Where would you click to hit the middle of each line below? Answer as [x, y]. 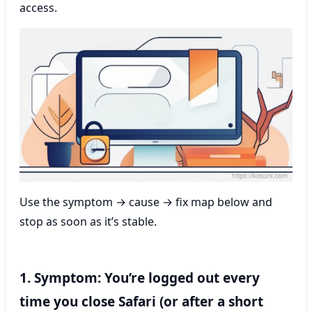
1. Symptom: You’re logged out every [140, 278]
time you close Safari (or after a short [141, 301]
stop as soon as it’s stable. [88, 221]
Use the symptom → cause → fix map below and [146, 202]
